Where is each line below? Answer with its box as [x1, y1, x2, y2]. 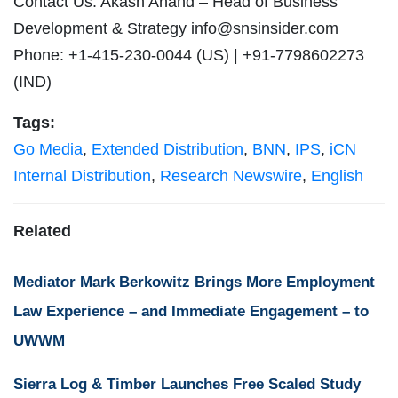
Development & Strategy [13, 20, 191, 38]
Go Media [13, 140, 83, 159]
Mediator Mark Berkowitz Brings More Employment [13, 274, 375, 291]
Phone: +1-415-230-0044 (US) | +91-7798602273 [13, 46, 364, 65]
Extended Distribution [92, 140, 243, 159]
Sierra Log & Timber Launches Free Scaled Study [13, 376, 361, 394]
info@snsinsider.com [191, 20, 338, 38]
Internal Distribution [13, 167, 151, 186]
